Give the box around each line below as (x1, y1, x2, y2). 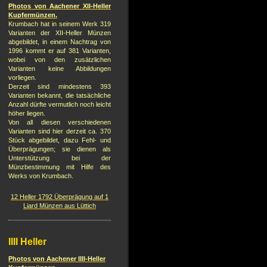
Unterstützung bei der (8, 154, 111, 162)
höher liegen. (8, 110, 45, 117)
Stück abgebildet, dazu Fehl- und (8, 136, 111, 144)
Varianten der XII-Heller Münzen (8, 29, 111, 37)
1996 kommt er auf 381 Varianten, (8, 47, 111, 55)
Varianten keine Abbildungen (8, 65, 111, 73)
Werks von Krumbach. (8, 172, 73, 180)
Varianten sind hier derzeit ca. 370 (8, 128, 111, 135)
